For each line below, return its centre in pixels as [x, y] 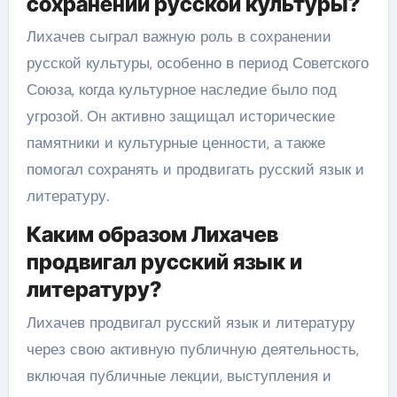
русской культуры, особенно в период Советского [197, 63]
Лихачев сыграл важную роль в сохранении [179, 36]
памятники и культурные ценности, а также [175, 143]
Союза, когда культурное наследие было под [181, 90]
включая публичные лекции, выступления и [179, 375]
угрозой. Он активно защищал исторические [180, 116]
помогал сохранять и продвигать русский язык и [195, 169]
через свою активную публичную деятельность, [192, 349]
